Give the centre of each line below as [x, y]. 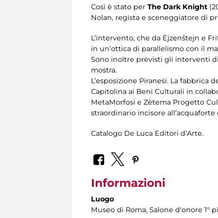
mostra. [104, 70]
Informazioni [128, 183]
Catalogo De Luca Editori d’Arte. [147, 133]
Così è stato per [119, 7]
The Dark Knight [178, 7]
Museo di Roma [118, 210]
